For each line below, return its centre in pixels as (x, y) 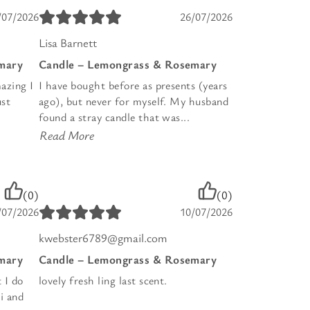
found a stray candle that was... (115, 117)
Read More (67, 135)
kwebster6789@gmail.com (103, 237)
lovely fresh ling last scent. (103, 280)
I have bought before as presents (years (133, 85)
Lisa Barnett (68, 42)
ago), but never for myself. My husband (134, 101)
